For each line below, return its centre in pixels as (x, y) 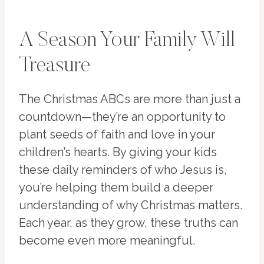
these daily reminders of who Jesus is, (123, 170)
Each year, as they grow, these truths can (128, 223)
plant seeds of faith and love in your (117, 135)
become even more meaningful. (107, 241)
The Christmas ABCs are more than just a (130, 99)
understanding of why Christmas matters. (131, 205)
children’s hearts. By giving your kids (118, 152)
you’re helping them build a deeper (116, 188)
